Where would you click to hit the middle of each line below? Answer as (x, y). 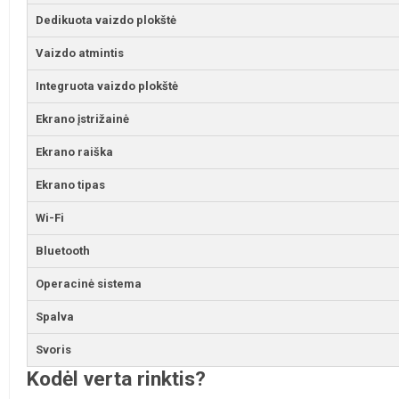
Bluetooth (63, 251)
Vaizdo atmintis (80, 53)
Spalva (55, 317)
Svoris (54, 350)
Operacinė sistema (89, 284)
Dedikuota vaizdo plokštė (106, 20)
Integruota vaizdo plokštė (107, 86)
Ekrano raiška (75, 152)
